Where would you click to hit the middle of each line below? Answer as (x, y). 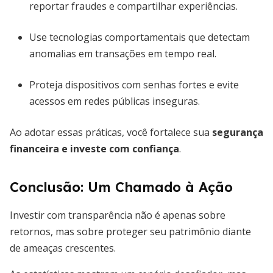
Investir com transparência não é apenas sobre (118, 215)
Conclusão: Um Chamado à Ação (121, 187)
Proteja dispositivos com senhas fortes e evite (134, 85)
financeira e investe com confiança (94, 149)
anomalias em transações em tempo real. (123, 54)
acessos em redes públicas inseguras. (115, 101)
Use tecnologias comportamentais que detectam (140, 37)
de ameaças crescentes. (63, 248)
